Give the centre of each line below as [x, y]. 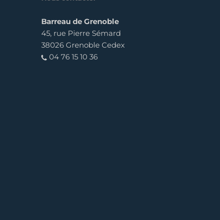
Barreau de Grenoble [80, 21]
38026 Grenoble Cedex [83, 45]
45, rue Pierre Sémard [81, 33]
